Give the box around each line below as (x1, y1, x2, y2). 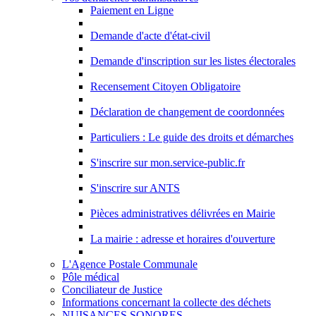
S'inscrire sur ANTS (90, 182, 180, 194)
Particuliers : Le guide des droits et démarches (90, 131, 293, 143)
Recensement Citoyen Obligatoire (90, 80, 241, 92)
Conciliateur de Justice (62, 284, 162, 296)
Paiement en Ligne (90, 4, 174, 16)
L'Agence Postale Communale (62, 258, 197, 270)
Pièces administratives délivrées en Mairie (90, 207, 275, 219)
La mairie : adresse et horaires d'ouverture (90, 233, 275, 245)
